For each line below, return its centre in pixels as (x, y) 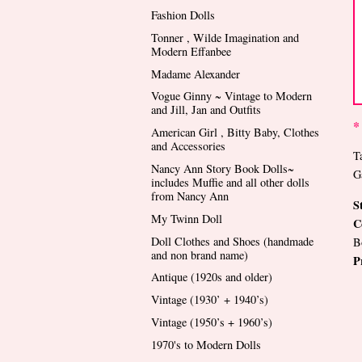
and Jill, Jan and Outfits (206, 110)
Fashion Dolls (183, 15)
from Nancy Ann (190, 196)
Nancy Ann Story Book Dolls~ (223, 168)
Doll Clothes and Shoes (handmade (232, 241)
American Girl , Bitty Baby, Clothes (235, 133)
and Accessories (188, 146)
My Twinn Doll (187, 218)
